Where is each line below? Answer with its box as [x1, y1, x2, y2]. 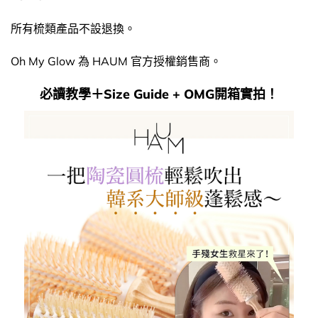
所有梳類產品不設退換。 [11, 21, 136, 35]
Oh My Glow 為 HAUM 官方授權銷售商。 [11, 53, 221, 68]
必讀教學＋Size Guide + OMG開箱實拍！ [40, 86, 278, 103]
